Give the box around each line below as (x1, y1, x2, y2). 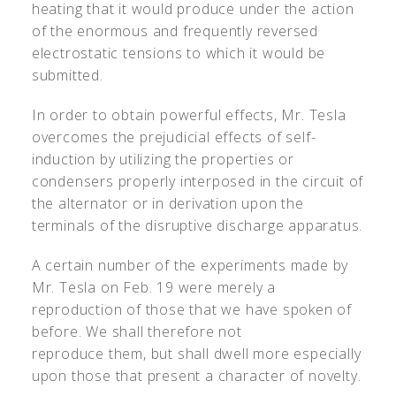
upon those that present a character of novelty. (31, 365, 362, 385)
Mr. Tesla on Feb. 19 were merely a (31, 277, 277, 297)
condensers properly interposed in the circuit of (31, 171, 364, 191)
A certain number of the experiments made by (31, 255, 349, 275)
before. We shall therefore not (31, 321, 242, 341)
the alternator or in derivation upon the (31, 193, 304, 213)
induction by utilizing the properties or (31, 148, 294, 169)
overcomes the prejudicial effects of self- (31, 126, 316, 147)
